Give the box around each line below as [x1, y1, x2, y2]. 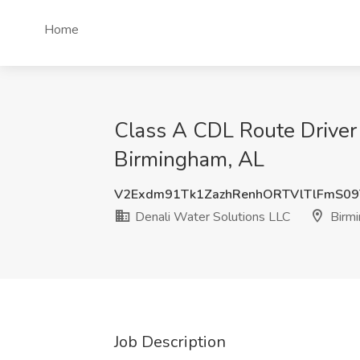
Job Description [114, 331, 226, 353]
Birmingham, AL [114, 145, 264, 174]
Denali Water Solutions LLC [132, 208, 290, 226]
